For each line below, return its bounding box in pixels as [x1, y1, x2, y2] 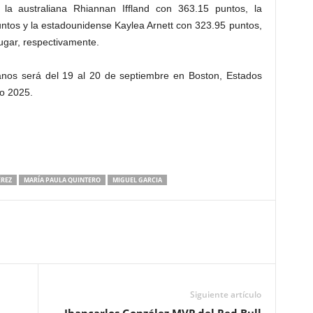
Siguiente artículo [189, 289, 261, 300]
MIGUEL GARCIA [112, 175, 162, 184]
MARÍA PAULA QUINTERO [23, 175, 101, 184]
